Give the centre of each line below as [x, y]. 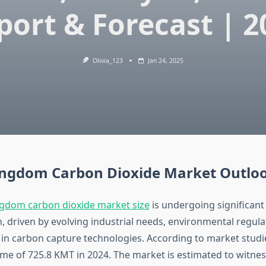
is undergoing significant [207, 205]
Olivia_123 [107, 61]
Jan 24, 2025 [165, 61]
